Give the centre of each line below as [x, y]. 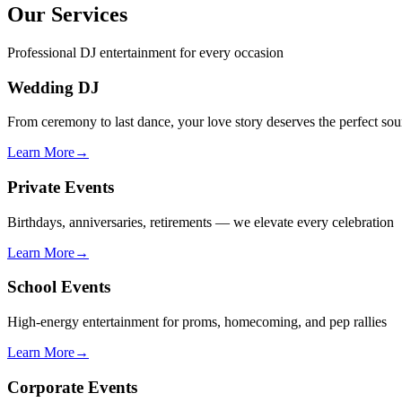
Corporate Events [72, 387]
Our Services [67, 14]
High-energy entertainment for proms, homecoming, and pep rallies [197, 322]
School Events [59, 287]
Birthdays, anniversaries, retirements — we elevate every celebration [201, 222]
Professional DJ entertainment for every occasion [145, 52]
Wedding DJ [53, 87]
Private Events [61, 187]
